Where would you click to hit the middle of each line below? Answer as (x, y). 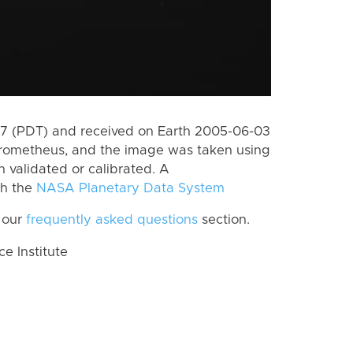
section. (224, 220)
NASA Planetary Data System (130, 188)
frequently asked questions (112, 220)
